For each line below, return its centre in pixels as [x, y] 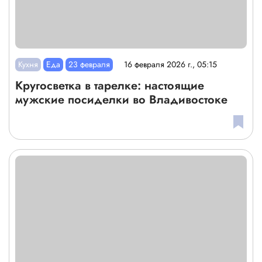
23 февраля [89, 64]
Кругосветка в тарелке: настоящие [110, 85]
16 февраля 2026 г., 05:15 [171, 65]
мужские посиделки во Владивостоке [121, 99]
